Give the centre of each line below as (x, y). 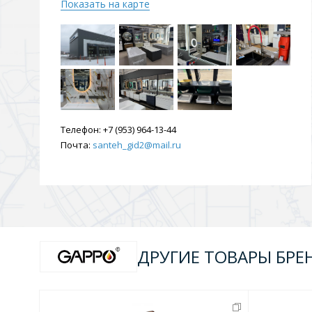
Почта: (76, 145)
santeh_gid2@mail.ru (137, 145)
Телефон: (81, 130)
